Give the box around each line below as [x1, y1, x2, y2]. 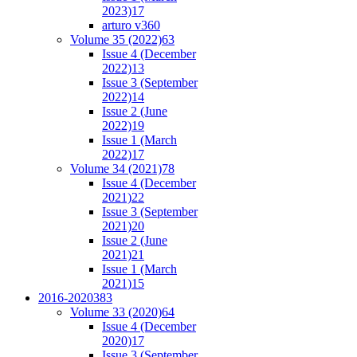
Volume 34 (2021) [70, 161, 162, 175]
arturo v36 [102, 18, 154, 32]
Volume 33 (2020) [70, 304, 162, 319]
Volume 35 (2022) [70, 32, 162, 46]
